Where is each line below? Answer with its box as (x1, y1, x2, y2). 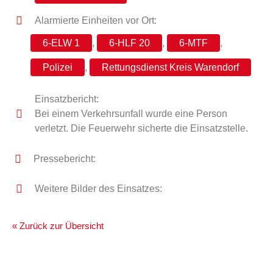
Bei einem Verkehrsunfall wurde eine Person (34, 108, 227, 119)
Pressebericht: (33, 154, 96, 164)
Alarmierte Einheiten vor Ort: (34, 15, 157, 26)
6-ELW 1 (43, 38, 80, 48)
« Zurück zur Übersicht (12, 221, 104, 231)
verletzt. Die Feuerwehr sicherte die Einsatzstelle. (34, 123, 248, 133)
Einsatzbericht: (34, 94, 99, 104)
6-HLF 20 (109, 38, 150, 48)
